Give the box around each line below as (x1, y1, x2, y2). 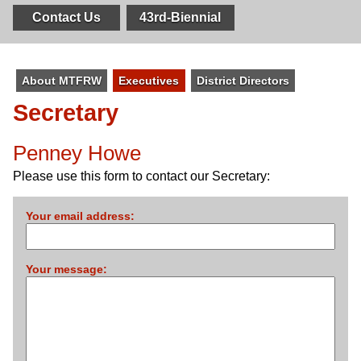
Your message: (26, 262, 107, 276)
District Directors (196, 74, 289, 88)
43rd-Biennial (139, 10, 222, 24)
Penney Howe (13, 141, 141, 164)
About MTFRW (21, 74, 102, 88)
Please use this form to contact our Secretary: (13, 169, 270, 184)
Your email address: (26, 210, 135, 223)
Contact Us (32, 10, 102, 24)
